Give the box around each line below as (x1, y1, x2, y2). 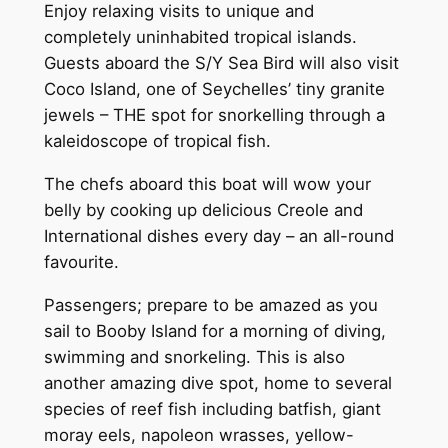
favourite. (43, 252, 119, 273)
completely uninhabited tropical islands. (43, 27, 357, 48)
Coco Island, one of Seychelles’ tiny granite (43, 79, 385, 100)
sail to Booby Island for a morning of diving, (43, 320, 386, 341)
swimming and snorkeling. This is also (43, 346, 345, 367)
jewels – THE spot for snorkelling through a (43, 105, 385, 126)
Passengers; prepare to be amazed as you (43, 294, 378, 315)
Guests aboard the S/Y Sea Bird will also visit (43, 53, 399, 74)
